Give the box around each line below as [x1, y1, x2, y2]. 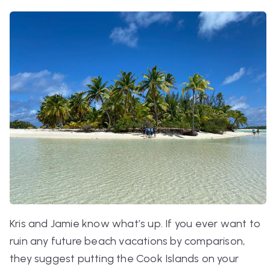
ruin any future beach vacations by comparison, [10, 234, 246, 248]
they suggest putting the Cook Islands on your [10, 251, 239, 265]
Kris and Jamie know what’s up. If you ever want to [10, 216, 261, 230]
